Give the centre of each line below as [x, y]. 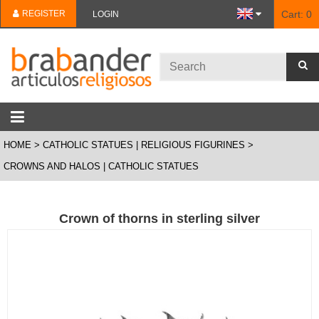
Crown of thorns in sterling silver [159, 219]
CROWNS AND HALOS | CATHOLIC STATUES [101, 166]
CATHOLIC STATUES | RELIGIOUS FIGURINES [144, 145]
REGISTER [43, 14]
